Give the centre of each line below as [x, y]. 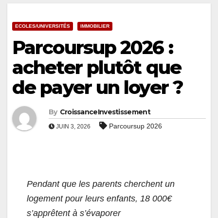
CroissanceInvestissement [105, 112]
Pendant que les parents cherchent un [101, 184]
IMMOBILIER [95, 26]
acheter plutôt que [97, 68]
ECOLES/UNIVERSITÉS [43, 26]
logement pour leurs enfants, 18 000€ [99, 199]
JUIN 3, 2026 [73, 127]
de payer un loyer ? [98, 88]
